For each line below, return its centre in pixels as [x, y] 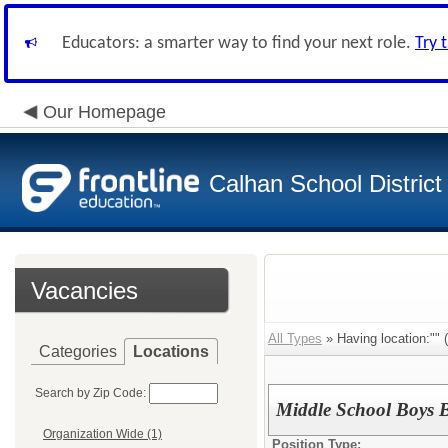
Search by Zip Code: [90, 393]
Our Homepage [104, 112]
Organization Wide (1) [102, 434]
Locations [171, 351]
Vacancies [84, 290]
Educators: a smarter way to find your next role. [238, 43]
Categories [78, 351]
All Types [295, 338]
